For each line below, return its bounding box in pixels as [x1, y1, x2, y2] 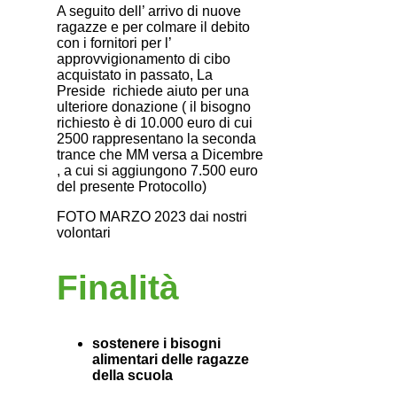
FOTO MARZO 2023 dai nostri [57, 209, 247, 225]
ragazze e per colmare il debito [57, 19, 250, 35]
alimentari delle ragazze [92, 351, 249, 367]
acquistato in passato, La [57, 67, 213, 83]
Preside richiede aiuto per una [57, 83, 249, 99]
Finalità [57, 269, 179, 307]
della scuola [92, 367, 173, 383]
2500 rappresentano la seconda [57, 131, 256, 147]
